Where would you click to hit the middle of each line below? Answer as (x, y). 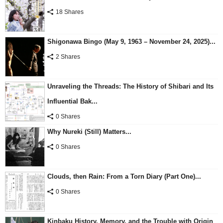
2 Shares (68, 56)
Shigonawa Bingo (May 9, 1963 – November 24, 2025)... (131, 41)
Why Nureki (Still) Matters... (89, 131)
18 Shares (70, 12)
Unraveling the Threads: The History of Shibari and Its (130, 86)
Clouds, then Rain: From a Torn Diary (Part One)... (124, 176)
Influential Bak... (72, 101)
